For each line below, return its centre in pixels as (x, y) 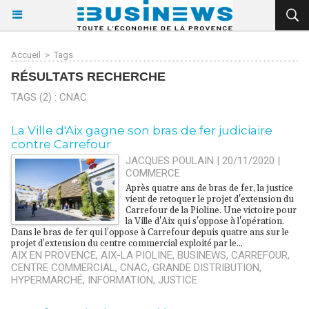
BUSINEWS (202, 255)
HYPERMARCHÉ (47, 280)
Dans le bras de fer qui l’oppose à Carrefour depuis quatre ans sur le (150, 232)
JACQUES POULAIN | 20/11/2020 (200, 161)
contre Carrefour (61, 144)
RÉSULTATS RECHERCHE (88, 77)
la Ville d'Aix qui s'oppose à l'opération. (205, 221)
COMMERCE (153, 173)
